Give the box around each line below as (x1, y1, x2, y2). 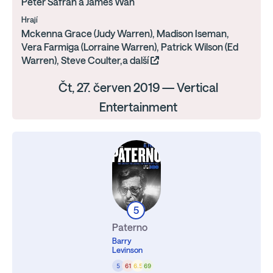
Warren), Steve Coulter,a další (21, 55, 151, 66)
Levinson (112, 246, 143, 255)
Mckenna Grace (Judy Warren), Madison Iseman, (21, 28, 229, 39)
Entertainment (99, 100, 177, 114)
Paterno (112, 222, 147, 233)
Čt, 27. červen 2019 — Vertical (58, 80, 218, 94)
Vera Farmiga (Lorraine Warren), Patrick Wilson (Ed (21, 41, 238, 52)
